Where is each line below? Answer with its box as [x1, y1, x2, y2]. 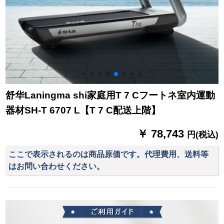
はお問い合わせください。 [8, 161, 105, 170]
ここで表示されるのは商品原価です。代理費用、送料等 [8, 149, 209, 158]
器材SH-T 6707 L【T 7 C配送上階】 [5, 105, 161, 116]
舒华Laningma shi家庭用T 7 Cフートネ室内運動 [5, 90, 215, 101]
